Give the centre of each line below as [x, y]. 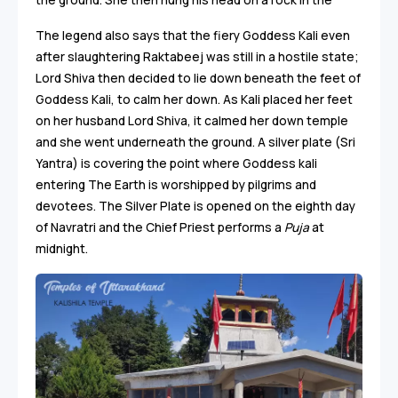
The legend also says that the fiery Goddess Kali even [193, 36]
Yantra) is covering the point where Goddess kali [176, 164]
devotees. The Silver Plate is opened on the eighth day [195, 207]
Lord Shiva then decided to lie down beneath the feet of [198, 79]
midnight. [62, 249]
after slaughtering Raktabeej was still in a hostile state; [197, 57]
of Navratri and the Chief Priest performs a [159, 228]
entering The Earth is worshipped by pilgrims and [176, 185]
